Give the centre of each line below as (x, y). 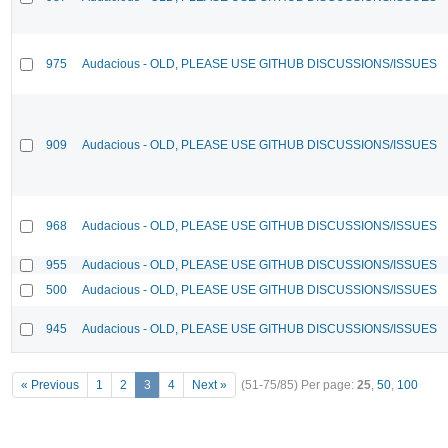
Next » (209, 385)
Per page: (329, 385)
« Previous (50, 385)
